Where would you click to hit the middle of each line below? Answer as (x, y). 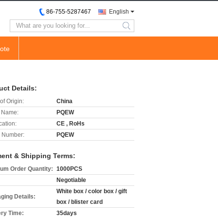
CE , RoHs (71, 124)
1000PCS (69, 169)
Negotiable (71, 180)
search (135, 29)
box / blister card (80, 202)
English (119, 12)
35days (67, 213)
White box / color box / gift (92, 191)
